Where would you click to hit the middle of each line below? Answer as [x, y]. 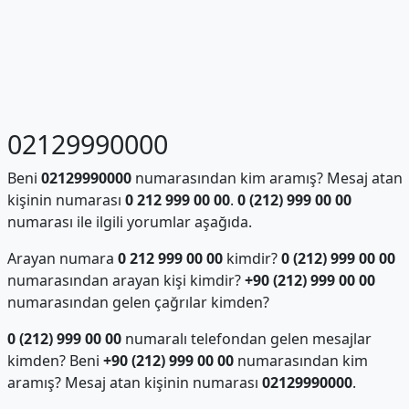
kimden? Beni [55, 361]
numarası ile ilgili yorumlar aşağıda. [129, 222]
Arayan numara [62, 258]
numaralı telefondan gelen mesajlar [246, 339]
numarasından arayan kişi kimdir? [126, 280]
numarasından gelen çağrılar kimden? [138, 302]
